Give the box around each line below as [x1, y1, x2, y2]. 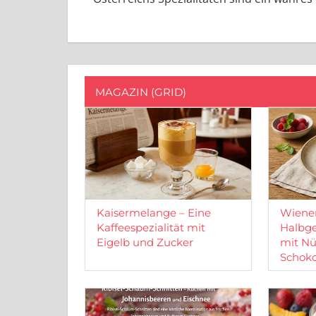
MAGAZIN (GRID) [95, 85, 186, 99]
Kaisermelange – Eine [97, 206, 211, 220]
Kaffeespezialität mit [97, 221, 205, 235]
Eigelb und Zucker [97, 236, 193, 250]
